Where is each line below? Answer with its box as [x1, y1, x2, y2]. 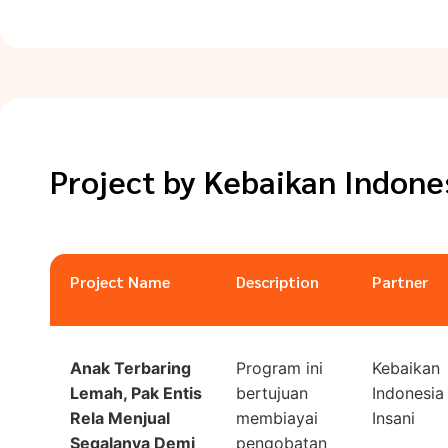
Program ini [236, 357, 324, 378]
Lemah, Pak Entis [70, 382, 202, 403]
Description [236, 270, 320, 292]
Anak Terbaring [70, 357, 191, 378]
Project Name [70, 270, 170, 292]
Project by [50, 159, 196, 201]
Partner [371, 270, 428, 292]
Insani [371, 407, 415, 428]
